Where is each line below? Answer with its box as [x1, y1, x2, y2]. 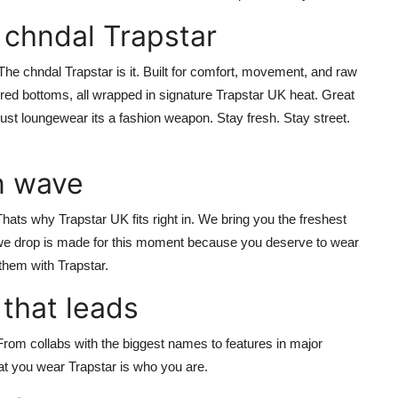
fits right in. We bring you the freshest [129, 211, 346, 227]
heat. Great [286, 87, 354, 103]
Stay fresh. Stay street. [217, 110, 350, 126]
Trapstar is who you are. [68, 359, 208, 375]
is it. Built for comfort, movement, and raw [113, 64, 357, 80]
